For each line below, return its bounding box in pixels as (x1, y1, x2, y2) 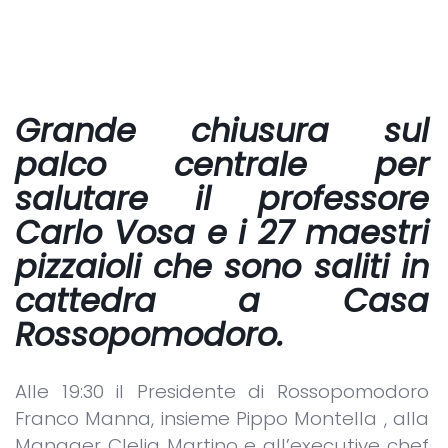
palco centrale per (15, 142, 429, 188)
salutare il (15, 176, 211, 222)
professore (210, 176, 429, 222)
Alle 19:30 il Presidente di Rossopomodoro (15, 378, 429, 406)
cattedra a (15, 278, 343, 324)
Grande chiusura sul (15, 108, 429, 154)
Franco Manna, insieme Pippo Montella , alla (15, 405, 429, 433)
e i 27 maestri (194, 210, 429, 256)
